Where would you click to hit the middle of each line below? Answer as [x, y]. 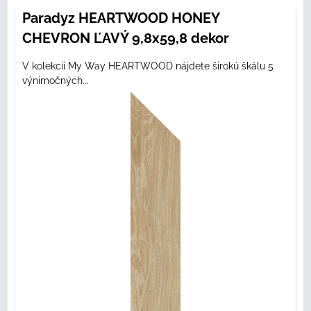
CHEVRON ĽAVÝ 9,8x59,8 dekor [126, 39]
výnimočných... [56, 81]
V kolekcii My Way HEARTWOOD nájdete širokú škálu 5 [148, 66]
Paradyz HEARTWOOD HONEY [121, 18]
